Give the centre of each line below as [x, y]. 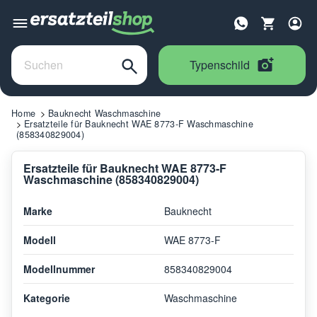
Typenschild [220, 64]
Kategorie [47, 298]
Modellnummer [59, 269]
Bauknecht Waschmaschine [105, 113]
